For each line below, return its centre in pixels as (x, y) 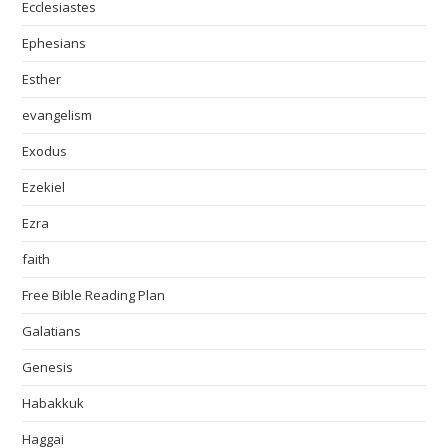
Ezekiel (44, 187)
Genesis (48, 367)
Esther (42, 79)
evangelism (57, 115)
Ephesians (54, 43)
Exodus (45, 151)
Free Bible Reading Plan (94, 295)
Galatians (52, 331)
